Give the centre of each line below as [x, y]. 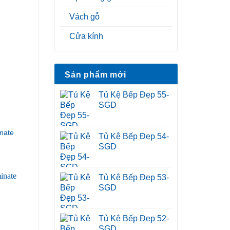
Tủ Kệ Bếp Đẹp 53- [134, 178]
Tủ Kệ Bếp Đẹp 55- [134, 95]
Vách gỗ [84, 17]
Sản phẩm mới [95, 75]
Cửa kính [86, 36]
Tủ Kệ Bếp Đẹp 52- [134, 219]
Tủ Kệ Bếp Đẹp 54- [134, 137]
